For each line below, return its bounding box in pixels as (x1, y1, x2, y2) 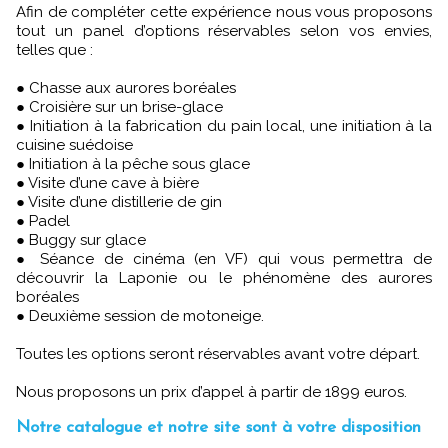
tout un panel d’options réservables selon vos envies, (16, 21, 432, 40)
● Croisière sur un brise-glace (16, 97, 223, 116)
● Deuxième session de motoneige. (16, 306, 264, 325)
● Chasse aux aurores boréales (16, 78, 236, 97)
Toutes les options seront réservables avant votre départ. (16, 344, 420, 363)
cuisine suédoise (16, 135, 133, 154)
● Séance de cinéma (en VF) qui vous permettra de (16, 249, 432, 268)
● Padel (16, 211, 70, 230)
